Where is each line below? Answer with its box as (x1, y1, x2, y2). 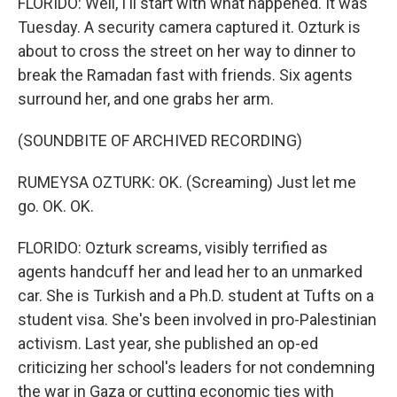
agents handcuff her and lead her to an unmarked (18, 262, 362, 281)
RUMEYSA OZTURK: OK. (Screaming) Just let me (18, 173, 356, 191)
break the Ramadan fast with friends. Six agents (18, 66, 353, 84)
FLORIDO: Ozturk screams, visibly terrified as (18, 238, 328, 257)
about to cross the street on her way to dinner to (18, 42, 355, 60)
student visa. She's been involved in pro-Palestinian (18, 310, 377, 329)
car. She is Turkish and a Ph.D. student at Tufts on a (18, 286, 374, 305)
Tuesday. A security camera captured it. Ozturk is (18, 18, 361, 36)
